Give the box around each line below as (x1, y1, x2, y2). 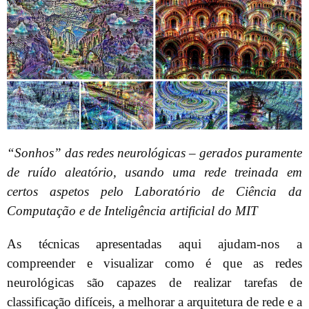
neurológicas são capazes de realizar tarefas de (7, 275, 302, 290)
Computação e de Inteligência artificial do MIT (7, 203, 258, 219)
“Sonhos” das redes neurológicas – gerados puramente (7, 146, 302, 161)
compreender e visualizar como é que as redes (7, 256, 302, 271)
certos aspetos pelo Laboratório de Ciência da (7, 184, 302, 199)
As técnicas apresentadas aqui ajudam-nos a (7, 237, 302, 252)
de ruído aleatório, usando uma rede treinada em (7, 165, 302, 180)
